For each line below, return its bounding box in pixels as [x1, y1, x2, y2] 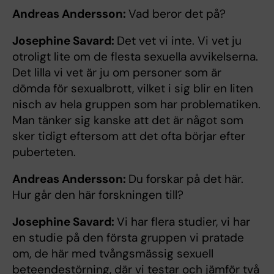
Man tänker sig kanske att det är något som [12, 112, 243, 128]
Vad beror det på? [128, 6, 226, 21]
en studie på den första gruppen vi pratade [12, 229, 244, 245]
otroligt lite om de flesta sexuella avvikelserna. [12, 48, 258, 64]
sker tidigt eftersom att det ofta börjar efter [12, 128, 245, 144]
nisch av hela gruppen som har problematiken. [12, 96, 261, 112]
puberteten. [12, 144, 76, 160]
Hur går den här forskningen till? [12, 187, 183, 202]
